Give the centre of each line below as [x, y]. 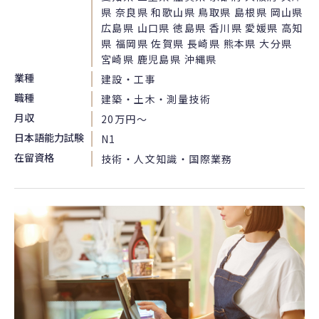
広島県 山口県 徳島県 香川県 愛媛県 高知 [202, 27]
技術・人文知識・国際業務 [167, 158]
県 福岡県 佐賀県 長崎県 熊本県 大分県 [197, 43]
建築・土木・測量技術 [156, 99]
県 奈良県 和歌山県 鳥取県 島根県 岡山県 [202, 12]
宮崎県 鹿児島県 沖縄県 [159, 59]
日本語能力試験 [49, 137]
